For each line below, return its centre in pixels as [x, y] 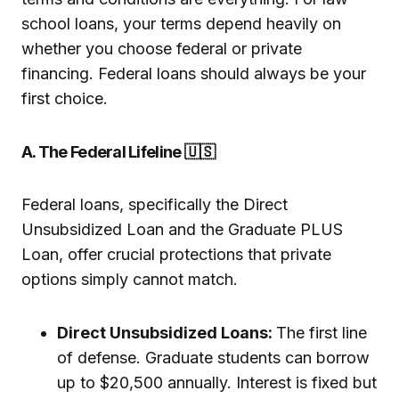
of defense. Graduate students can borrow [213, 358]
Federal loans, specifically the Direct [155, 205]
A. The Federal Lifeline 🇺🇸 [118, 152]
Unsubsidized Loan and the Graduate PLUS [182, 230]
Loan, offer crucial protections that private [176, 255]
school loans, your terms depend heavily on [181, 24]
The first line [322, 333]
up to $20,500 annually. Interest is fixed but [217, 383]
